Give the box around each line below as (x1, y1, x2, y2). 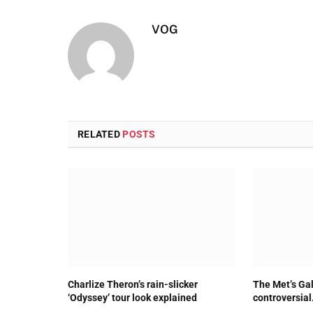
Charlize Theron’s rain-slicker (68, 279, 198, 291)
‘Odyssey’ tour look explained (68, 292, 197, 304)
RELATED (78, 128, 123, 140)
